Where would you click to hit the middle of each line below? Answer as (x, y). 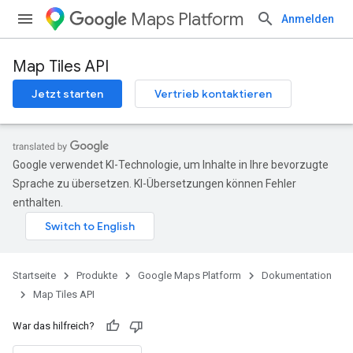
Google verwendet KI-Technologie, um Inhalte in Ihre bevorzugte (171, 165)
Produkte (97, 275)
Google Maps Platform (190, 275)
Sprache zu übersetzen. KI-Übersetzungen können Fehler (154, 184)
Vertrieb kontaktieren (213, 94)
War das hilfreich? (54, 326)
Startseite (34, 275)
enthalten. (38, 203)
